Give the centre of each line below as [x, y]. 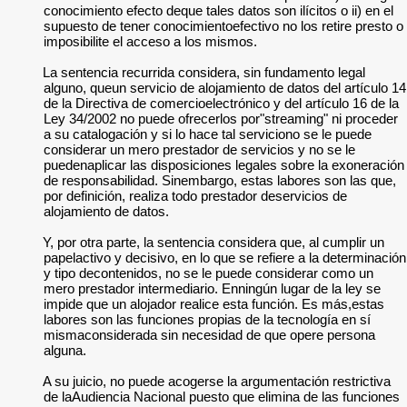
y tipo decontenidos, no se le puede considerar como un [208, 273]
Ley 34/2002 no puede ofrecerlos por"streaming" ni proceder [221, 119]
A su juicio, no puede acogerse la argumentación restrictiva [217, 381]
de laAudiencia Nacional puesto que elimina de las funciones [222, 397]
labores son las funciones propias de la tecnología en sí [207, 319]
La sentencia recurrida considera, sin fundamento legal [204, 72]
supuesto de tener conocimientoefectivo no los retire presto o [223, 26]
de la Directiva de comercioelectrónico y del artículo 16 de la [221, 103]
